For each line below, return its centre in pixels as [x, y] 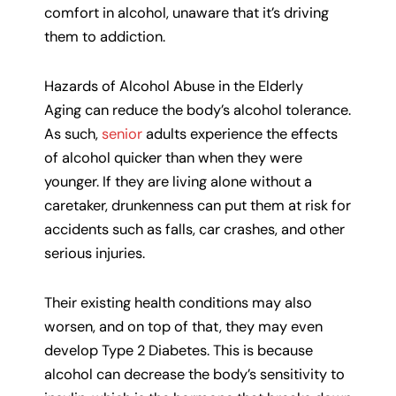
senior [122, 134]
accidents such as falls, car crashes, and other [194, 230]
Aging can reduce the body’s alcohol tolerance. [198, 110]
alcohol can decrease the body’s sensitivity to [194, 374]
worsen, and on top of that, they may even [183, 326]
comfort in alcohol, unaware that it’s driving [187, 13]
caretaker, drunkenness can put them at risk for [198, 206]
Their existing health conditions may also [178, 302]
